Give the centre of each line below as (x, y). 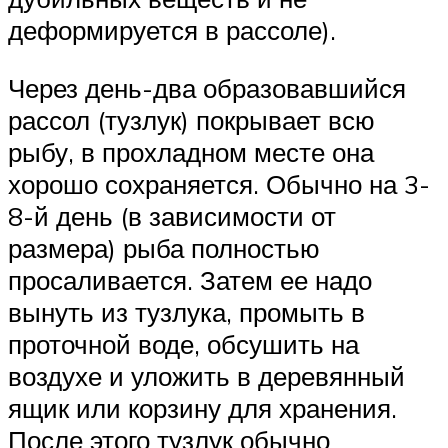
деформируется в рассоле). (172, 30)
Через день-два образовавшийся (207, 87)
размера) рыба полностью (164, 247)
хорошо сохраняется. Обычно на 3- (219, 183)
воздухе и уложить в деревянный (206, 375)
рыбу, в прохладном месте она (191, 151)
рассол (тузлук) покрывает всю (191, 119)
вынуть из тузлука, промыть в (186, 311)
